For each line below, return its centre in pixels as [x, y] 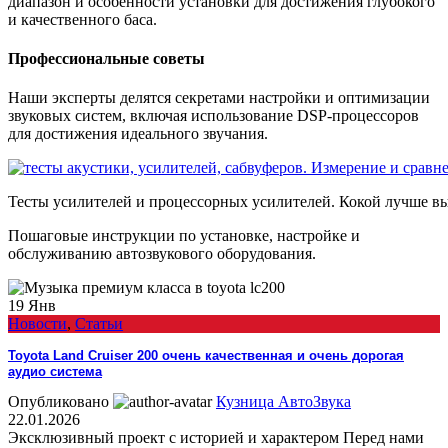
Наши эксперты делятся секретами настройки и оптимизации [219, 98]
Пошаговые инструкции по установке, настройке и [184, 236]
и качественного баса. [82, 19]
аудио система [55, 372]
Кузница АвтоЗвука [283, 402]
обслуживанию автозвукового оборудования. [162, 254]
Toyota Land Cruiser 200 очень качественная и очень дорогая [206, 356]
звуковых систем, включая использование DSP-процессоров [213, 116]
